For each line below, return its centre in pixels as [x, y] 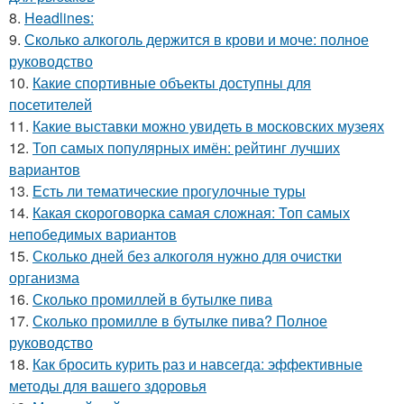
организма [44, 278]
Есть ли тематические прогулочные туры [169, 191]
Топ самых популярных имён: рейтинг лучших [186, 148]
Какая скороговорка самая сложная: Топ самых [191, 213]
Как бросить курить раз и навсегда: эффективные [197, 364]
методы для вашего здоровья [108, 386]
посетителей [50, 105]
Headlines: [59, 18]
